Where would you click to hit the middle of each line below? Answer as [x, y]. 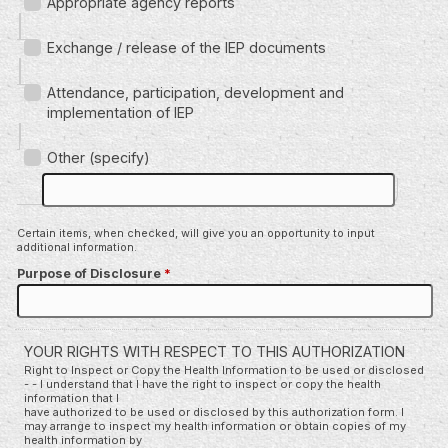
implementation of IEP [120, 112]
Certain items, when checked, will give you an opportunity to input [196, 232]
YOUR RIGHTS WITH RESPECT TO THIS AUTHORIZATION [214, 351]
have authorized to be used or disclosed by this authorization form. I [214, 411]
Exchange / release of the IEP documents [186, 47]
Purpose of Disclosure [90, 273]
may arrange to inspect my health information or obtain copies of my [215, 425]
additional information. [77, 246]
